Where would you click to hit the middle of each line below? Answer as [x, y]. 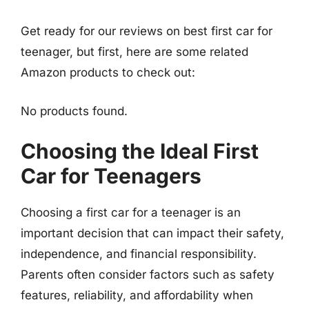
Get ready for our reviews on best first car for [147, 31]
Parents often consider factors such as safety [148, 275]
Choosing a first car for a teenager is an [131, 212]
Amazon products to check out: [108, 72]
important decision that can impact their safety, [152, 233]
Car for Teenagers [111, 176]
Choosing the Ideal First [140, 151]
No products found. [74, 111]
